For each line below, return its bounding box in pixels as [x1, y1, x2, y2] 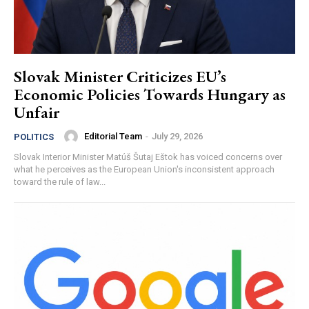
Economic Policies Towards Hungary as [14, 83, 286, 105]
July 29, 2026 [152, 131, 203, 142]
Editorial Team [84, 131, 142, 142]
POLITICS [14, 131, 54, 142]
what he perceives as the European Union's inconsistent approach [14, 163, 275, 175]
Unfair [14, 101, 59, 123]
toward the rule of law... [14, 176, 106, 187]
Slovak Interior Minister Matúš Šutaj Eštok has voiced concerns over [14, 151, 282, 162]
